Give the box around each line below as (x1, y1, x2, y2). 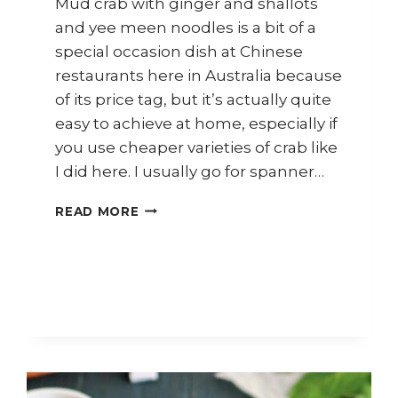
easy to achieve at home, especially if (55, 114, 338, 132)
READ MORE (55, 203, 139, 219)
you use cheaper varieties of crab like (55, 138, 338, 156)
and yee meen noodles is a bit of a (55, 18, 317, 36)
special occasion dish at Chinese (55, 42, 304, 60)
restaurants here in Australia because (55, 66, 343, 84)
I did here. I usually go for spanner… (55, 162, 325, 180)
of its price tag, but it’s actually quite (55, 90, 332, 108)
